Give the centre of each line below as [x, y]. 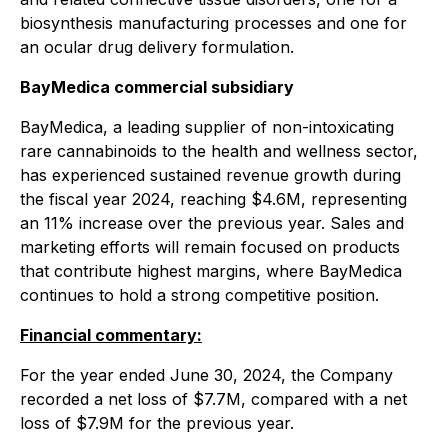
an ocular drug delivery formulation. [157, 47]
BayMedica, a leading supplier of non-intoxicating [207, 127]
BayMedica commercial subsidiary [157, 87]
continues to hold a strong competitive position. [199, 295]
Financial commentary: [111, 335]
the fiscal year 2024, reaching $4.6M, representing [213, 199]
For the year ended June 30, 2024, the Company [206, 375]
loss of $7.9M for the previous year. [157, 423]
